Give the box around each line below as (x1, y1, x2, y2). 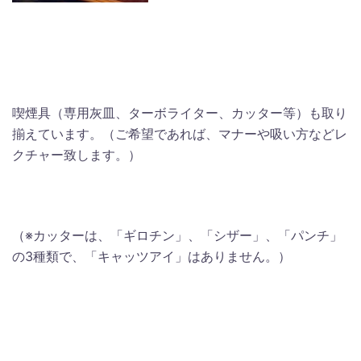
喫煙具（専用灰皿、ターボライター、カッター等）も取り (12, 105, 347, 121)
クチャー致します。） (12, 147, 141, 163)
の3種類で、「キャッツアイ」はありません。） (12, 248, 291, 264)
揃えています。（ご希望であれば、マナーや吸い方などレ (12, 126, 347, 142)
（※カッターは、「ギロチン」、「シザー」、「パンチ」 (12, 227, 342, 243)
